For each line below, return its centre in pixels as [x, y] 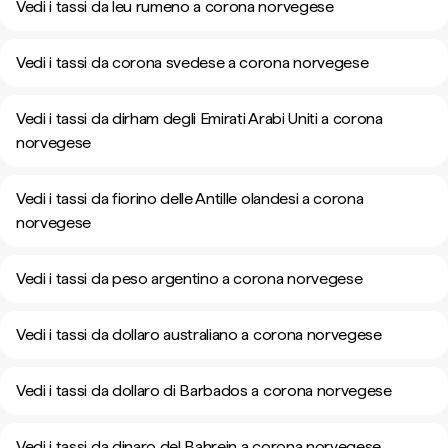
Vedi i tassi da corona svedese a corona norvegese [192, 62]
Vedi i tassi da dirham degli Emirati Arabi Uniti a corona [199, 118]
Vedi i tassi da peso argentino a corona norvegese [189, 278]
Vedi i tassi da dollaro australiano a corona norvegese [199, 334]
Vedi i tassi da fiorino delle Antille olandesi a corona [190, 198]
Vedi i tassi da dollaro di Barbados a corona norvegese [204, 390]
